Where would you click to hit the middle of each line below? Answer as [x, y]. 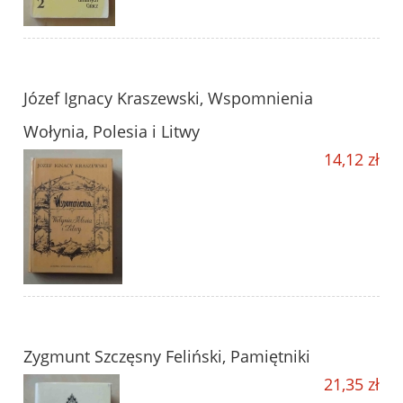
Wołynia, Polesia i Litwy [112, 132]
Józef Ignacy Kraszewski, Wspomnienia [168, 99]
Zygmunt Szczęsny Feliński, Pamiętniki [167, 357]
